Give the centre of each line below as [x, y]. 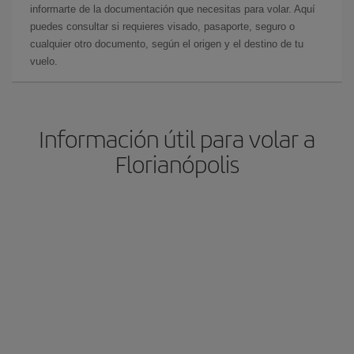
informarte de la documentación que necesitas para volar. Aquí [173, 9]
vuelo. [44, 61]
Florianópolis [177, 163]
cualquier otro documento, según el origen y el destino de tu [167, 43]
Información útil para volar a [177, 138]
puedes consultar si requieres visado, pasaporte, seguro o [162, 26]
